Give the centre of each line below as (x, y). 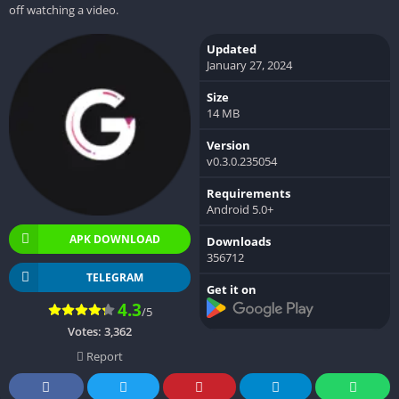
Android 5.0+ (240, 209)
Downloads (239, 241)
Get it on (232, 289)
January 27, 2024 (249, 65)
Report (103, 356)
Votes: (86, 331)
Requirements (248, 193)
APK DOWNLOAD (114, 239)
